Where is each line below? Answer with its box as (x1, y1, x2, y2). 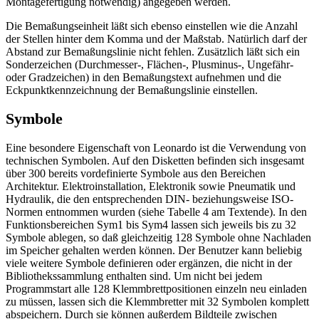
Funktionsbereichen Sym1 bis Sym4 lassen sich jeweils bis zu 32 (6, 218, 296, 231)
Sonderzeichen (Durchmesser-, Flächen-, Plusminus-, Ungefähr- (6, 58, 293, 70)
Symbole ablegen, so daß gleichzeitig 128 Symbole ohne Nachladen (6, 231, 311, 244)
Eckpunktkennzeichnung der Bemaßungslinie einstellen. (6, 83, 258, 96)
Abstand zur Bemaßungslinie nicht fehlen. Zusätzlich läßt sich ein (6, 45, 300, 58)
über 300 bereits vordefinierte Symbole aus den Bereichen (6, 167, 266, 179)
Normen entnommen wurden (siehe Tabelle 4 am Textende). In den (6, 205, 307, 218)
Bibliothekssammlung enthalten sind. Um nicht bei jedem (6, 269, 262, 282)
